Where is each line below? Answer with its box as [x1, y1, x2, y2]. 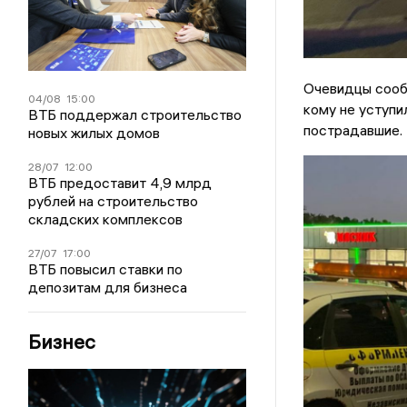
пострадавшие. [303, 121, 402, 140]
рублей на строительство [28, 191, 199, 210]
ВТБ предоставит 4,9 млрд [28, 173, 213, 192]
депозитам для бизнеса [28, 277, 188, 296]
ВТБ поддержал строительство [28, 104, 243, 124]
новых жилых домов [28, 123, 161, 142]
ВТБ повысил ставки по [28, 259, 184, 278]
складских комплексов [28, 209, 184, 228]
